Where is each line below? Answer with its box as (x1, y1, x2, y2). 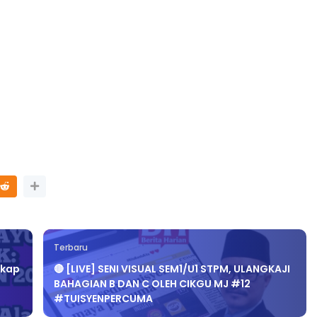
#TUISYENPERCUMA (54, 292, 154, 306)
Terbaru (54, 242, 88, 254)
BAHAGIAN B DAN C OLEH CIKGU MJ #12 (54, 277, 251, 292)
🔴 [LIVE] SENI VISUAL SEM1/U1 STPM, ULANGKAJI (54, 262, 291, 277)
